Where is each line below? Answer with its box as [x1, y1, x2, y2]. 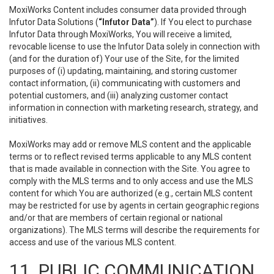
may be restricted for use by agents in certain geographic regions [9, 201, 259, 210]
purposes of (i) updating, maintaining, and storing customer [9, 66, 237, 76]
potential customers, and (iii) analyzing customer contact [9, 91, 228, 100]
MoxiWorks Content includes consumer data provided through [9, 5, 246, 15]
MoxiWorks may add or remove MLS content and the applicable [9, 139, 251, 149]
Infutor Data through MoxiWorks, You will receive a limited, [9, 29, 232, 39]
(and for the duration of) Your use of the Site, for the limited [9, 54, 239, 64]
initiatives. [9, 115, 48, 125]
